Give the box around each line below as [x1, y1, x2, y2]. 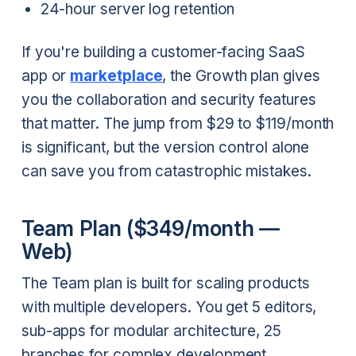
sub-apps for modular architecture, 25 [21, 322, 281, 341]
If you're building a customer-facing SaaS [21, 42, 305, 61]
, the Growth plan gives [162, 66, 320, 85]
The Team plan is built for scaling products [21, 274, 310, 293]
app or [21, 66, 71, 85]
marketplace [70, 66, 163, 85]
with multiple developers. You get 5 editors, [21, 298, 317, 317]
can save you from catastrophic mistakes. [21, 161, 311, 180]
